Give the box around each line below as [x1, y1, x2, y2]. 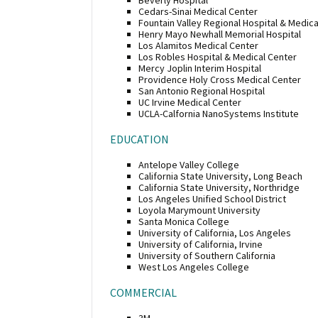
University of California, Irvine [138, 237, 263, 251]
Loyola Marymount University [138, 203, 261, 216]
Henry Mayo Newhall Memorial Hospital [138, 27, 301, 40]
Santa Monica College [138, 214, 229, 228]
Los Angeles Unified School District [138, 192, 286, 205]
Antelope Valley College [138, 158, 239, 171]
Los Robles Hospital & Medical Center [138, 50, 297, 63]
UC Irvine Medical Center [138, 95, 241, 109]
